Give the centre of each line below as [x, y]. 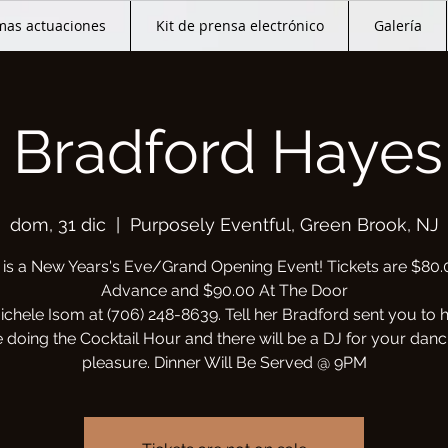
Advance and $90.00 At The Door [224, 290]
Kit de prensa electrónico [239, 25]
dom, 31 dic [57, 224]
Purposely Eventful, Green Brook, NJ [284, 224]
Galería [397, 25]
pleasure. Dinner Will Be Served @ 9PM [224, 362]
